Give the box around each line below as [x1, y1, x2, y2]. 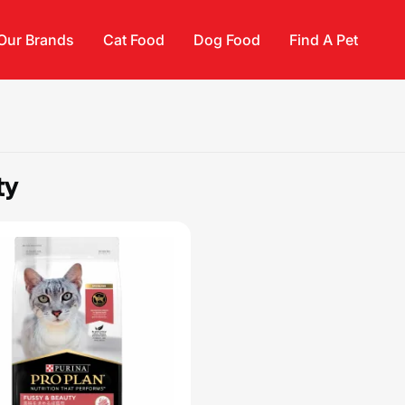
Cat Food [103, 31, 165, 49]
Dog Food [193, 31, 261, 49]
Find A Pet [289, 31, 359, 49]
